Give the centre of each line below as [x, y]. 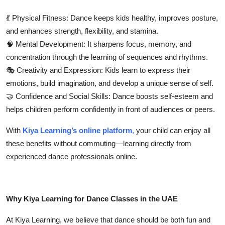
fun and [198, 219]
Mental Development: [50, 44]
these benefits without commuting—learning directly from [99, 143]
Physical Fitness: [40, 18]
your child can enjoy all [173, 130]
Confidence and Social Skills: [63, 96]
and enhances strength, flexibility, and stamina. [82, 31]
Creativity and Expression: [60, 70]
